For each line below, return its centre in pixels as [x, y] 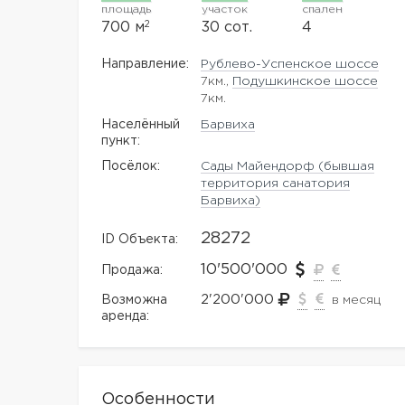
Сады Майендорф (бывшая [288, 166]
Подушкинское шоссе [306, 81]
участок [224, 9]
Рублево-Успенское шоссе [290, 64]
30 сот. [226, 28]
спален [322, 9]
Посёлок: [131, 166]
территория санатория [276, 184]
